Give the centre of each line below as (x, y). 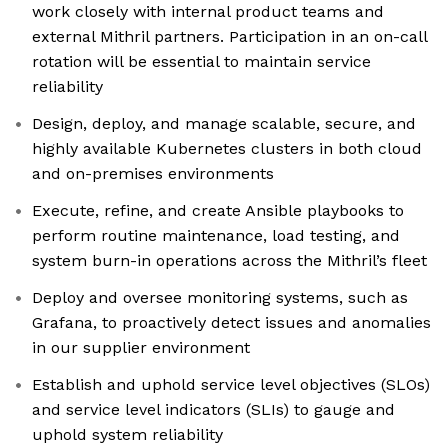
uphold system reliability (127, 435)
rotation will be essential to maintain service (201, 62)
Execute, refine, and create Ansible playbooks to (218, 211)
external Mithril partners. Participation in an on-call (230, 37)
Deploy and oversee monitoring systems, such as (220, 298)
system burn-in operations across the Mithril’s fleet (229, 261)
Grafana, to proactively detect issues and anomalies (231, 323)
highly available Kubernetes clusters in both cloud (227, 149)
